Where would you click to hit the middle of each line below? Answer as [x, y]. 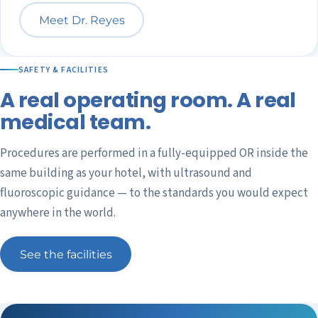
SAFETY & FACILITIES [64, 70]
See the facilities [66, 254]
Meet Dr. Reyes [82, 20]
